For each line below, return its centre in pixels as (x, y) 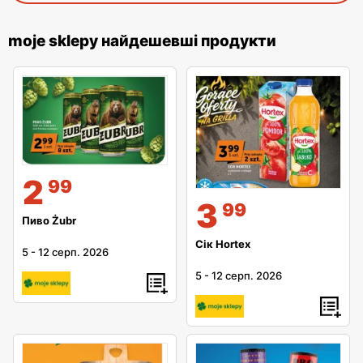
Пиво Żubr (49, 221)
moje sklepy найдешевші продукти (142, 41)
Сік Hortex (223, 243)
